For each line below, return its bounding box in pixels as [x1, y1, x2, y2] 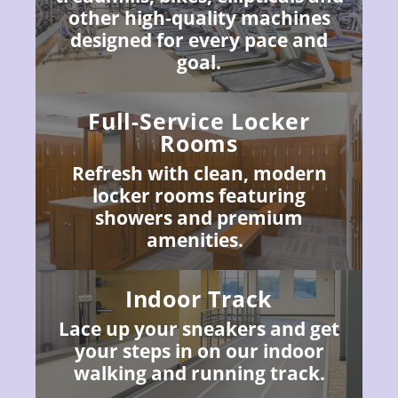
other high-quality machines [68, 5, 330, 31]
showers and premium [95, 205, 303, 231]
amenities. [146, 227, 243, 253]
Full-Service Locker [88, 106, 310, 137]
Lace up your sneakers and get [59, 315, 339, 341]
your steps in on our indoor [74, 338, 324, 363]
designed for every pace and [70, 28, 328, 53]
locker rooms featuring [92, 183, 306, 209]
